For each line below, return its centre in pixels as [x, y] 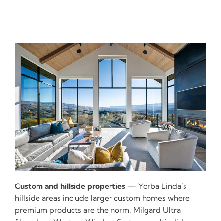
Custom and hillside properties [70, 186]
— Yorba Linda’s [156, 186]
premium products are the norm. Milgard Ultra [98, 210]
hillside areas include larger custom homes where [102, 198]
